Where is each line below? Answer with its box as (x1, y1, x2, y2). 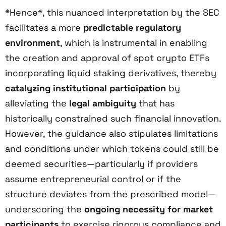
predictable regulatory (83, 21, 181, 33)
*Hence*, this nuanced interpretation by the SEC (5, 6, 219, 18)
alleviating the (5, 97, 69, 109)
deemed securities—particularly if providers (5, 157, 198, 169)
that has (136, 97, 175, 109)
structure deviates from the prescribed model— (5, 188, 216, 200)
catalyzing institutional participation (5, 82, 166, 94)
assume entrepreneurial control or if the (5, 173, 181, 185)
